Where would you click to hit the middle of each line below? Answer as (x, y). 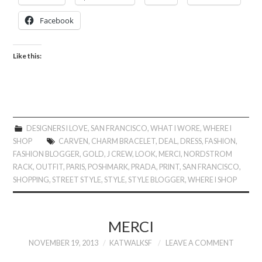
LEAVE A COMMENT (199, 243)
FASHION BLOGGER (46, 154)
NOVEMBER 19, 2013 (63, 243)
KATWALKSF (130, 243)
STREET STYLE (77, 180)
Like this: (27, 56)
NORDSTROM (208, 154)
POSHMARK (108, 167)
